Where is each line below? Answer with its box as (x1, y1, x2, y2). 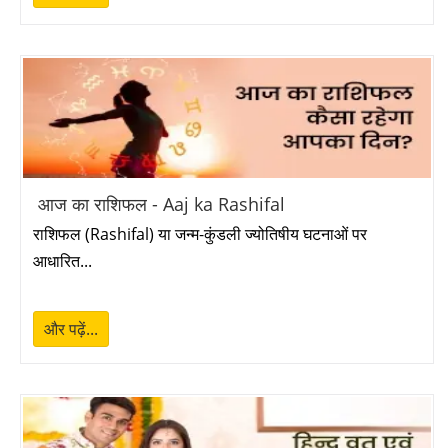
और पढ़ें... (44, 318, 98, 340)
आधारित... (33, 250, 92, 272)
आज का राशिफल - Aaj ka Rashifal (38, 192, 285, 216)
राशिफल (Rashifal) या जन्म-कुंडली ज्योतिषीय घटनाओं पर (33, 223, 367, 245)
